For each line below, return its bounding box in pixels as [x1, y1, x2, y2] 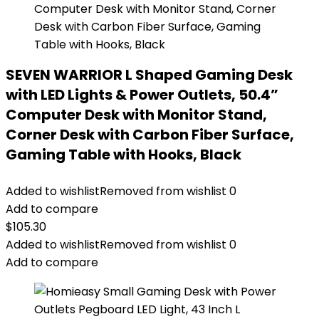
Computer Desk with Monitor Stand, [6, 105, 267, 125]
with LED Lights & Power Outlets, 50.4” [6, 85, 278, 105]
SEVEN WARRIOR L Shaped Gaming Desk [6, 65, 293, 85]
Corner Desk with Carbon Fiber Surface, [6, 125, 294, 145]
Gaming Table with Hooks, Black [6, 145, 241, 164]
